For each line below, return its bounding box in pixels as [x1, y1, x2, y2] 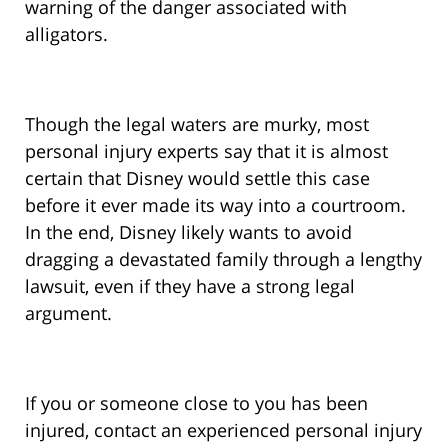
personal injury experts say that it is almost [25, 139, 388, 164]
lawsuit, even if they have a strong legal [25, 274, 355, 299]
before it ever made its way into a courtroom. [25, 193, 406, 218]
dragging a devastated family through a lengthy [25, 247, 422, 272]
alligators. [25, 22, 108, 47]
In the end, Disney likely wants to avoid [25, 220, 352, 245]
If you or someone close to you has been [25, 391, 368, 416]
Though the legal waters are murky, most [25, 112, 369, 137]
